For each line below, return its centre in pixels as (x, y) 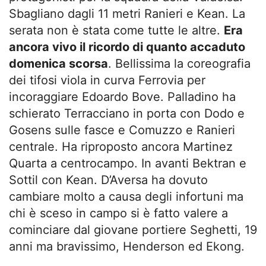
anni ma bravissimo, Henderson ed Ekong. (127, 246)
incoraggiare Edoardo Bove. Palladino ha (122, 97)
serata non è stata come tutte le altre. (116, 30)
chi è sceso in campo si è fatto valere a (118, 213)
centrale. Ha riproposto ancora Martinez (121, 147)
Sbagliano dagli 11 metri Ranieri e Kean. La (127, 14)
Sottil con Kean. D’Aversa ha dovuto (108, 180)
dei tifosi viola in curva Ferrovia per (107, 80)
